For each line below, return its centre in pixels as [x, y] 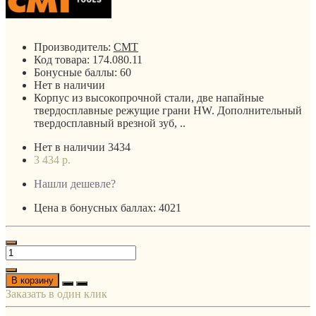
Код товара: [63, 59]
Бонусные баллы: [77, 72]
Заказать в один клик [56, 293]
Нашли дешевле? [75, 183]
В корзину [32, 280]
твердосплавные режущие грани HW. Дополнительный [168, 110]
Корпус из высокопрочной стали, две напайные [149, 97]
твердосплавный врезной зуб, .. [110, 123]
